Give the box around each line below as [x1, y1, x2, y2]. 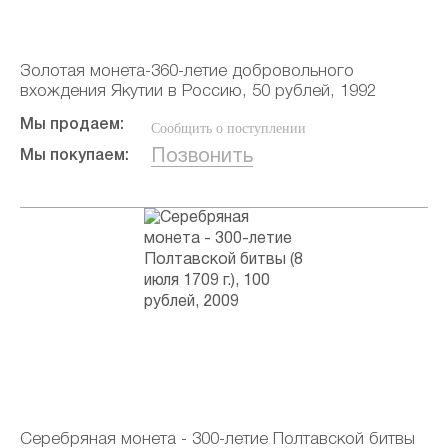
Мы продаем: [20, 118, 124, 132]
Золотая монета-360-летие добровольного [20, 64, 354, 79]
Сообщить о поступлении [151, 121, 307, 136]
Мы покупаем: [20, 149, 129, 163]
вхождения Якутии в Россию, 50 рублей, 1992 [20, 84, 376, 99]
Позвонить [151, 148, 254, 166]
